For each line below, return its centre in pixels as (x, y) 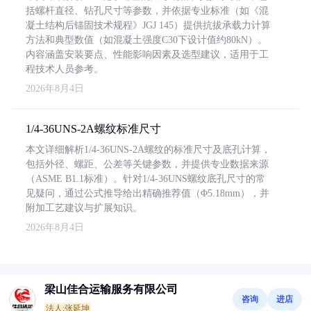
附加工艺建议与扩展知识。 (84, 208)
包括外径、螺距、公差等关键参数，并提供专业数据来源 (147, 164)
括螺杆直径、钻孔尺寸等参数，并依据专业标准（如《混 (147, 11)
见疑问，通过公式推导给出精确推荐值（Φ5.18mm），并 (148, 193)
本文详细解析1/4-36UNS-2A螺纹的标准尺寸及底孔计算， (148, 150)
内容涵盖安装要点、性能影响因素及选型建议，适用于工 (147, 54)
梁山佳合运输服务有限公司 (111, 289)
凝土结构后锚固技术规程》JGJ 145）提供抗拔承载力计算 (148, 25)
